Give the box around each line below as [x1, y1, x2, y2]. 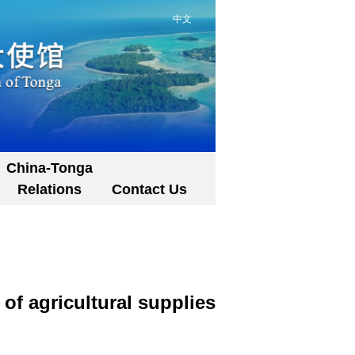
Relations [17, 181, 82, 197]
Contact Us [112, 181, 187, 197]
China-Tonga [6, 160, 93, 176]
